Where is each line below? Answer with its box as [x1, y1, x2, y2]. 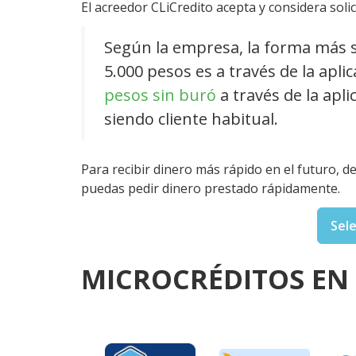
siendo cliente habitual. [104, 108, 278, 130]
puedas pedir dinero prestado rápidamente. [81, 180, 340, 197]
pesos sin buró [104, 84, 216, 106]
